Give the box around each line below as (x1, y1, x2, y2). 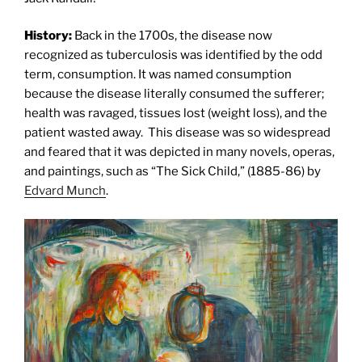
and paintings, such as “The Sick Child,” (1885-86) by (24, 164, 321, 179)
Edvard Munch (24, 183, 106, 199)
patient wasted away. (24, 125, 145, 141)
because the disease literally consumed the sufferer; (24, 86, 324, 102)
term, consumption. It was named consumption (24, 67, 292, 82)
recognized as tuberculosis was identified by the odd (24, 48, 322, 63)
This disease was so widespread (145, 125, 330, 141)
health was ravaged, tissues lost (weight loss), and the (24, 106, 327, 121)
